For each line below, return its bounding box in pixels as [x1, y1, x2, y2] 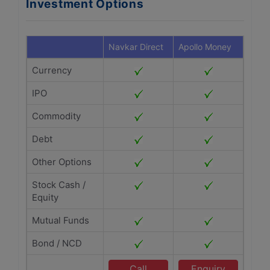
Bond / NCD [32, 237, 82, 249]
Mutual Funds [32, 215, 89, 226]
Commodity [32, 110, 81, 122]
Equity [32, 192, 58, 203]
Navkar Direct [108, 42, 163, 52]
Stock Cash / [32, 179, 86, 190]
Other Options [32, 156, 92, 168]
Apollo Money [178, 42, 231, 52]
